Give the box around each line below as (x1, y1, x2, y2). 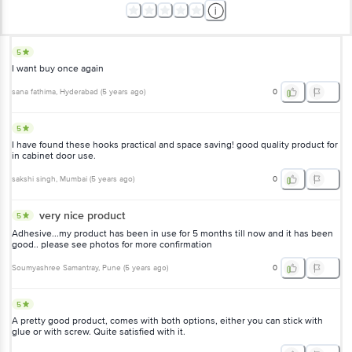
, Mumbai (56, 174, 87, 184)
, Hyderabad (56, 86, 98, 97)
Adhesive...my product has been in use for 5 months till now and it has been (12, 227, 333, 240)
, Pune (98, 262, 121, 273)
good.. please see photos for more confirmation (12, 238, 212, 251)
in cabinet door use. (12, 149, 96, 162)
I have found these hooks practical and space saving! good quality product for (12, 138, 338, 151)
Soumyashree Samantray (12, 262, 98, 273)
